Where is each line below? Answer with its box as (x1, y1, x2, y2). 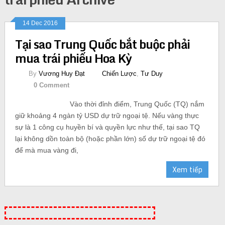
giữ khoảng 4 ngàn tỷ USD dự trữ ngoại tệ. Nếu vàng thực (15, 111, 199, 120)
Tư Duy (140, 69, 163, 77)
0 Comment (33, 81, 69, 89)
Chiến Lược (101, 69, 137, 77)
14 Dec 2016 (22, 19, 58, 27)
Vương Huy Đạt (38, 69, 85, 77)
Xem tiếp (172, 163, 203, 175)
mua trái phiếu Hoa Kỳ (15, 48, 132, 68)
